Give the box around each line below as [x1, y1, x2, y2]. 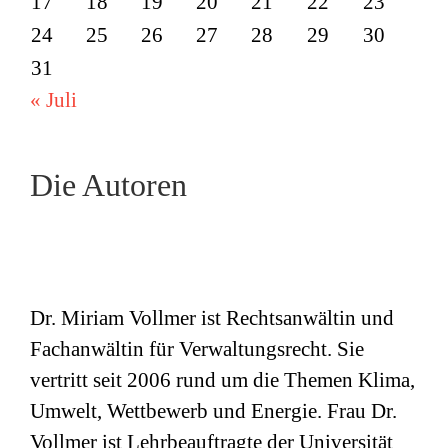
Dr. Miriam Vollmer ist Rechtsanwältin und [30, 306, 394, 331]
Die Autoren [30, 166, 187, 203]
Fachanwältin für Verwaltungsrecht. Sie [30, 337, 364, 362]
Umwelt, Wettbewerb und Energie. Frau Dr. [30, 399, 397, 424]
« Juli [30, 87, 77, 112]
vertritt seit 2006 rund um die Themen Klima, [30, 368, 415, 393]
